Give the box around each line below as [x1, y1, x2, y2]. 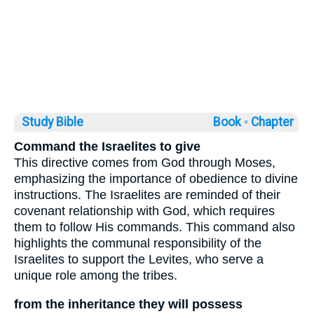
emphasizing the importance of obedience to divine [14, 172, 298, 186]
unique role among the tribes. [14, 268, 177, 283]
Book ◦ [213, 115, 248, 130]
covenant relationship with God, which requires [14, 204, 275, 219]
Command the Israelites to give [14, 139, 200, 154]
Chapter [251, 115, 296, 130]
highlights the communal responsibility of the [14, 236, 261, 251]
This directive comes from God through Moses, [14, 156, 275, 170]
